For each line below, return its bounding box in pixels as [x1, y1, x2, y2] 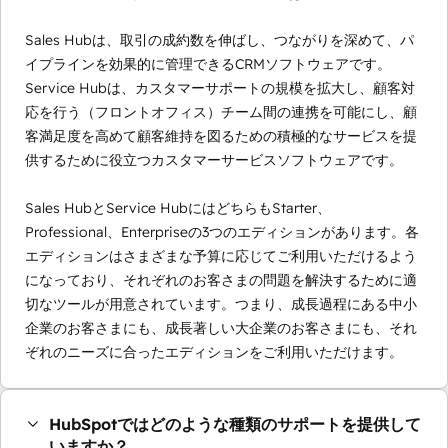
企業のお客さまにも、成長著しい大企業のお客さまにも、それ [25, 319, 417, 338]
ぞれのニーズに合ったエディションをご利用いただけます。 [25, 343, 403, 362]
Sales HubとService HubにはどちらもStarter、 [25, 199, 331, 218]
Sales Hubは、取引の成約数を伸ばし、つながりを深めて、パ [25, 31, 414, 50]
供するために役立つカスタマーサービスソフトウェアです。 [25, 151, 403, 170]
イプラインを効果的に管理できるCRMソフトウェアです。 [25, 55, 391, 74]
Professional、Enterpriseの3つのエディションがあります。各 [25, 223, 419, 242]
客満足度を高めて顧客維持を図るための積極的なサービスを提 [25, 127, 417, 146]
